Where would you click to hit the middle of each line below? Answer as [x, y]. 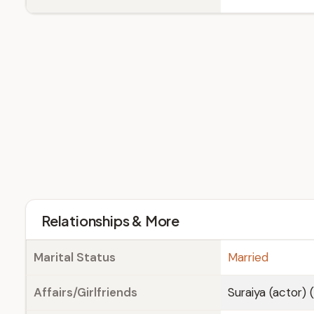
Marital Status [75, 257]
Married [248, 257]
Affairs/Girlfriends [86, 292]
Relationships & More [110, 220]
